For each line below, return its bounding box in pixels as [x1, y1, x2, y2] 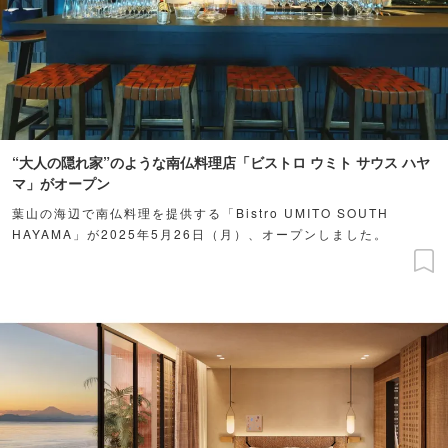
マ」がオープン [12, 172, 110, 193]
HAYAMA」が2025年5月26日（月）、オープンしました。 [12, 224, 388, 242]
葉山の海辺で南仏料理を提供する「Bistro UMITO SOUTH [12, 203, 389, 221]
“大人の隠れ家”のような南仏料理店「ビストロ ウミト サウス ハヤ [12, 151, 430, 172]
